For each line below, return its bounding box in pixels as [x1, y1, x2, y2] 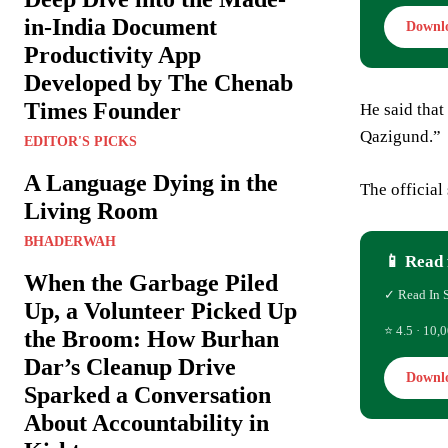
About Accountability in [24, 410, 269, 437]
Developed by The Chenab [24, 70, 293, 97]
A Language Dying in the [24, 170, 278, 197]
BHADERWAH [24, 234, 116, 250]
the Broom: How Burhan [24, 326, 279, 353]
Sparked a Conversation [24, 382, 271, 409]
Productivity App [24, 42, 201, 69]
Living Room [24, 198, 158, 225]
